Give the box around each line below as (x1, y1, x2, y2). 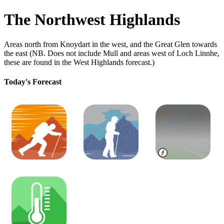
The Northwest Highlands (4, 10, 180, 29)
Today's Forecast (4, 77, 61, 86)
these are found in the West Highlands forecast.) (4, 57, 154, 66)
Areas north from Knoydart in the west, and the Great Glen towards (4, 39, 217, 48)
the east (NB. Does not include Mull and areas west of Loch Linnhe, (4, 48, 219, 57)
